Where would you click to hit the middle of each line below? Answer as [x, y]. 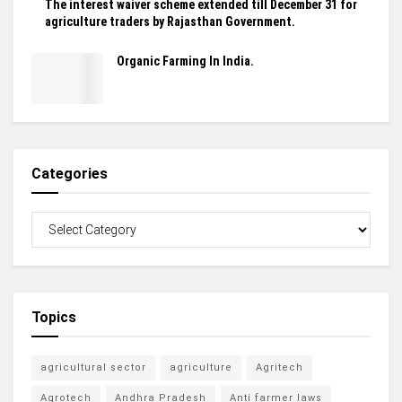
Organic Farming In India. [185, 61]
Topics [54, 317]
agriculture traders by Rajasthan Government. [170, 21]
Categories [70, 173]
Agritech [280, 367]
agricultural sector [93, 367]
